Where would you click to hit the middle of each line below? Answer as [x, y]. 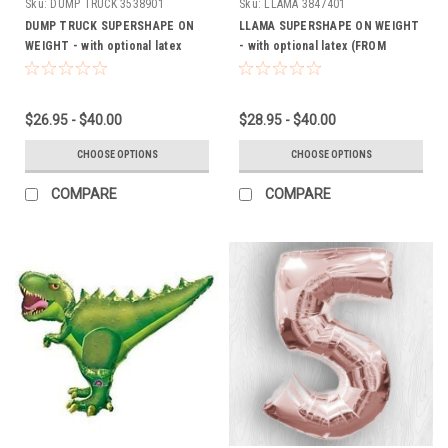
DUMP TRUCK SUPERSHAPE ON [109, 25]
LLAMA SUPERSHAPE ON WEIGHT [329, 25]
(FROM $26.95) [64, 65]
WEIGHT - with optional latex [103, 45]
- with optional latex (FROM [312, 45]
